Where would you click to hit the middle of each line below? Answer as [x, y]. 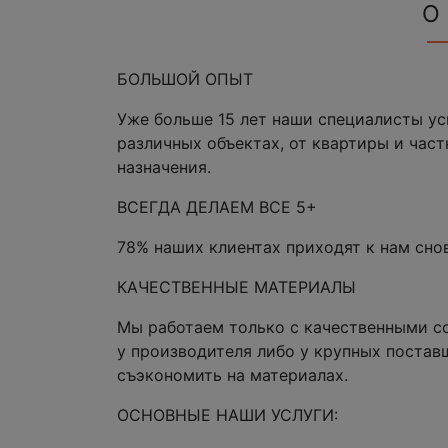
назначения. [164, 166]
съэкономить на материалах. [232, 374]
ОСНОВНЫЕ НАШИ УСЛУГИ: [227, 414]
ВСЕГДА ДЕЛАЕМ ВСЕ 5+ [217, 206]
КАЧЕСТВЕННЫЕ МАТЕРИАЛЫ [236, 286]
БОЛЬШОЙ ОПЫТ [185, 78]
